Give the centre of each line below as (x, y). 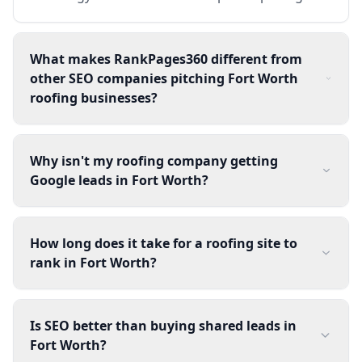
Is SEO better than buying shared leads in (163, 325)
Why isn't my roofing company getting (154, 160)
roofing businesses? (94, 97)
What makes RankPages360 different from (166, 59)
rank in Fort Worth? (93, 262)
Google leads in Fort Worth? (119, 180)
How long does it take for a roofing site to (164, 243)
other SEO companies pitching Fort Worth (164, 78)
